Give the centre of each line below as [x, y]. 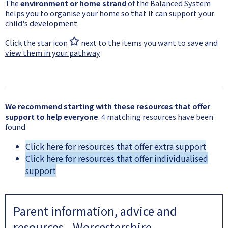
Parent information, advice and [95, 211]
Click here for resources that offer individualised [117, 159]
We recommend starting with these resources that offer [108, 106]
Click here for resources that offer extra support [116, 146]
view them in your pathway [53, 53]
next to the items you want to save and [149, 43]
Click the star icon [37, 43]
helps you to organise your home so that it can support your [110, 13]
